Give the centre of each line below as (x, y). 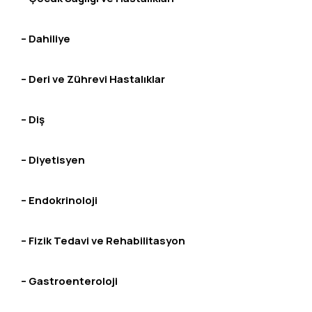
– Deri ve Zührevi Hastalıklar (93, 79)
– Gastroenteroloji (69, 281)
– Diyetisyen (53, 160)
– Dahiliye (46, 39)
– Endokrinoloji (59, 201)
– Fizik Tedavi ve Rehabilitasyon (103, 241)
